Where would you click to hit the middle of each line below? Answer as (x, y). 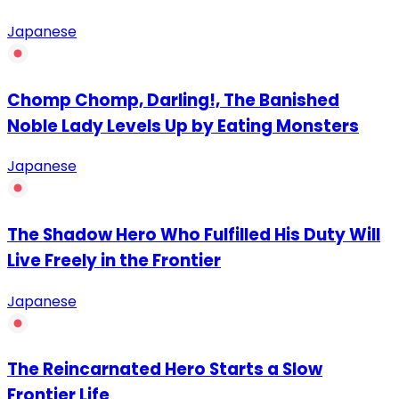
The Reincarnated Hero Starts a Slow (165, 370)
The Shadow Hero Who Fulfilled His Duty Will (194, 234)
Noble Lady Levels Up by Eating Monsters (183, 126)
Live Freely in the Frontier (114, 260)
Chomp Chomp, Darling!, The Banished (173, 100)
